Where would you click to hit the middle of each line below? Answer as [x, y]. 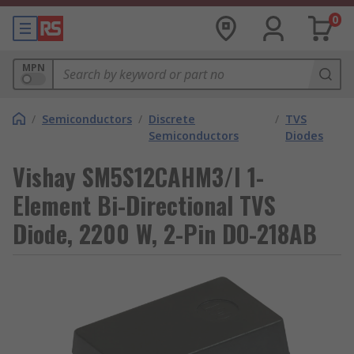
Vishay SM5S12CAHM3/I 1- [138, 177]
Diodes [305, 136]
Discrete [172, 119]
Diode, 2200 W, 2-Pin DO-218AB [165, 233]
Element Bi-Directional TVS [144, 205]
